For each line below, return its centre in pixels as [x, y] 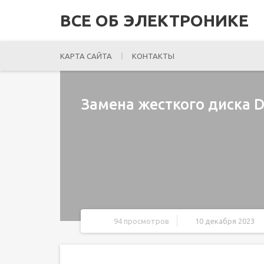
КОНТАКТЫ [153, 56]
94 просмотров [141, 221]
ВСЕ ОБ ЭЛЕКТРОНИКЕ [154, 20]
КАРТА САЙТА [86, 56]
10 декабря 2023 [225, 221]
